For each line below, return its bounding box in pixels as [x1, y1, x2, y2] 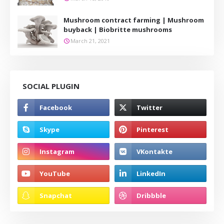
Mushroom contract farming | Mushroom [63, 15, 204, 24]
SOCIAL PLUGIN [22, 81, 79, 91]
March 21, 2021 [70, 37, 110, 44]
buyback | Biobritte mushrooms [63, 25, 172, 34]
